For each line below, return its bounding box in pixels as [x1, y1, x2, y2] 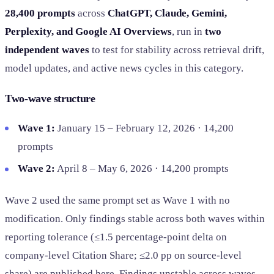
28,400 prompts [5, 7, 75, 19]
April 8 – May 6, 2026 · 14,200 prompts [55, 163, 229, 175]
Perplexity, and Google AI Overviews [5, 25, 172, 37]
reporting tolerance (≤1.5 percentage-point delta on [5, 231, 227, 243]
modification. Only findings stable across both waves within [5, 212, 265, 224]
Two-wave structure [5, 92, 95, 105]
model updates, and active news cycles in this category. [5, 62, 243, 74]
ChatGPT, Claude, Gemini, [108, 7, 227, 19]
